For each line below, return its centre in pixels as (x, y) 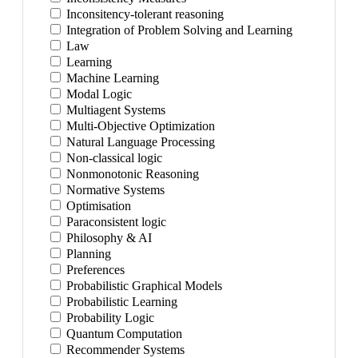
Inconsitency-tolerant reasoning (143, 14)
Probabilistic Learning (120, 302)
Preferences (94, 270)
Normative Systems (114, 190)
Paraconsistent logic (115, 222)
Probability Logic (109, 318)
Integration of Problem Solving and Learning (178, 30)
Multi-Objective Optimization (139, 126)
